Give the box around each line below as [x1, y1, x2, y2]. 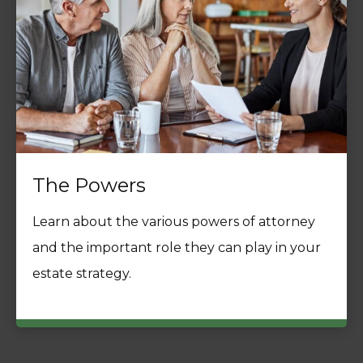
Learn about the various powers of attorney [32, 214, 315, 230]
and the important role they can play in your [32, 240, 321, 256]
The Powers [32, 173, 146, 198]
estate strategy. [32, 266, 131, 282]
